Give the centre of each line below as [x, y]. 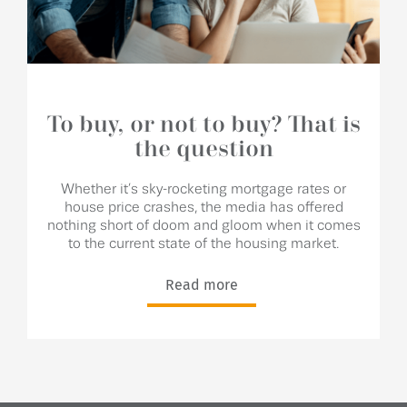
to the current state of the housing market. [203, 244]
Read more [201, 285]
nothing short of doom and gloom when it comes [203, 226]
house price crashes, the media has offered [203, 208]
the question [203, 150]
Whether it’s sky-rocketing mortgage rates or [203, 190]
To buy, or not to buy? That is [203, 126]
